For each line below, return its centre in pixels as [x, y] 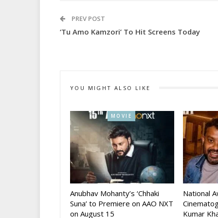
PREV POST [88, 18]
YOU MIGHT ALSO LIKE [110, 88]
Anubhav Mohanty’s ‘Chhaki [115, 193]
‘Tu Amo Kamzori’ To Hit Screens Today [130, 31]
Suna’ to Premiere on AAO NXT [122, 204]
